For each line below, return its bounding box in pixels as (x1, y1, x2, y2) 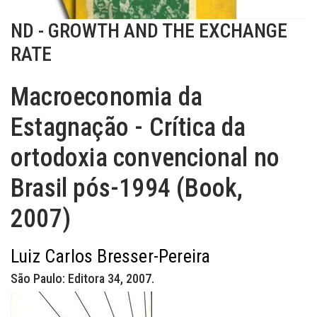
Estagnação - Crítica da (11, 113, 246, 142)
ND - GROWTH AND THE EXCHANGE (11, 19, 287, 42)
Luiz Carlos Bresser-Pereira (11, 246, 211, 267)
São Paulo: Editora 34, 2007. (11, 271, 154, 286)
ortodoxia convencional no (11, 143, 280, 173)
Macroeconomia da (11, 82, 203, 112)
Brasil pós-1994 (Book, (11, 173, 243, 203)
